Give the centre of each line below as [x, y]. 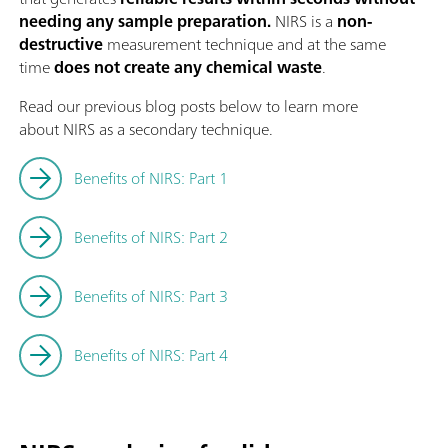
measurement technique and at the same [246, 44]
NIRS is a [304, 21]
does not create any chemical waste [188, 67]
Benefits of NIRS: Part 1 [151, 178]
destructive [63, 44]
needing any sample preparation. [145, 21]
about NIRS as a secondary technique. [146, 129]
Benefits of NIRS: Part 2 [151, 237]
